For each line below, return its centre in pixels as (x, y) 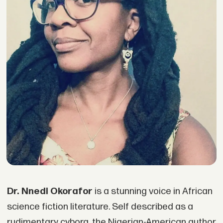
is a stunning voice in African (152, 192)
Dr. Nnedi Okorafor (50, 192)
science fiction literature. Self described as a (100, 207)
